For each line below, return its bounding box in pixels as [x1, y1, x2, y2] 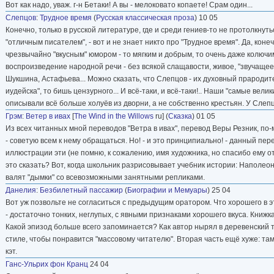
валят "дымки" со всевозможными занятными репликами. [6, 172, 205, 182]
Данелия [6, 185, 36, 194]
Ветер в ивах [26, 111, 70, 120]
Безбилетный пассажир [40, 185, 123, 194]
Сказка [168, 111, 192, 120]
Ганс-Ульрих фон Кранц [6, 259, 88, 268]
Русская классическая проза [96, 13, 194, 22]
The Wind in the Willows [74, 111, 154, 120]
